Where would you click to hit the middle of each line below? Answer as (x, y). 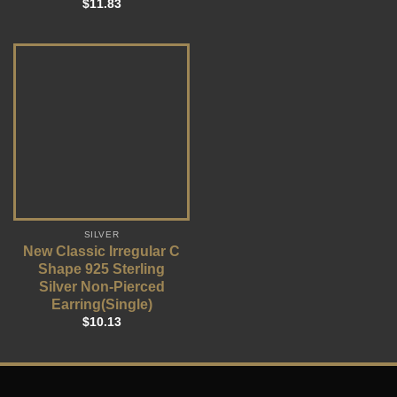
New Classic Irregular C (101, 252)
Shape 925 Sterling (101, 269)
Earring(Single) (101, 305)
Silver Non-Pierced (101, 287)
